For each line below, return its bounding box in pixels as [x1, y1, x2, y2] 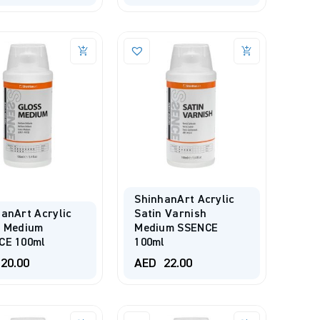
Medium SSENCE [134, 222, 219, 234]
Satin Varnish [134, 208, 207, 220]
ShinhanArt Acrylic [134, 194, 235, 206]
